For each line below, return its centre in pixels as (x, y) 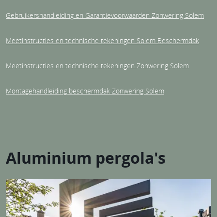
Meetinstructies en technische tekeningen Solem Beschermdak (102, 40)
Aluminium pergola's (86, 158)
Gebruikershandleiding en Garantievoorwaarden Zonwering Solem (105, 15)
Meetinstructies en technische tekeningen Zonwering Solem (97, 65)
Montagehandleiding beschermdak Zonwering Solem (85, 91)
